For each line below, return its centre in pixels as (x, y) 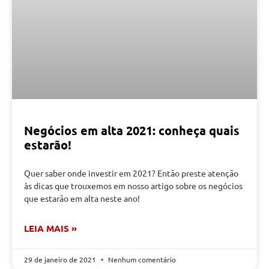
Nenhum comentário (141, 260)
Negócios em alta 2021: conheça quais (132, 131)
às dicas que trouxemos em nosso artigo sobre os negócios (133, 186)
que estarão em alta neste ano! (82, 198)
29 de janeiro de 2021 (61, 260)
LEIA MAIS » (50, 228)
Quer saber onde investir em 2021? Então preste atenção (131, 173)
